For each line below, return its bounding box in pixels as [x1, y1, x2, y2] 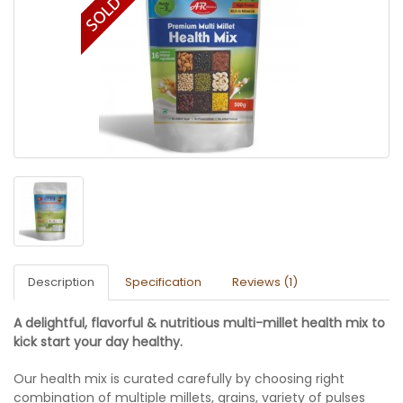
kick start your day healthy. [13, 333, 183, 352]
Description [28, 273, 94, 291]
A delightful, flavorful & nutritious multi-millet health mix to [13, 314, 385, 333]
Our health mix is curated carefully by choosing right [13, 370, 345, 389]
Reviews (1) [232, 273, 298, 291]
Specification [125, 273, 201, 291]
